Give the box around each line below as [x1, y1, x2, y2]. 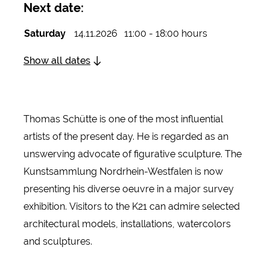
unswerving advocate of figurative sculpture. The [23, 148, 242, 160]
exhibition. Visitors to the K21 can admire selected [23, 200, 240, 212]
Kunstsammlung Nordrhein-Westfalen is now [23, 165, 224, 177]
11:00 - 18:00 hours [124, 28, 207, 40]
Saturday [24, 28, 66, 40]
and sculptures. [23, 235, 92, 247]
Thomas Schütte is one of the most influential [23, 113, 223, 125]
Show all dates [23, 55, 90, 67]
